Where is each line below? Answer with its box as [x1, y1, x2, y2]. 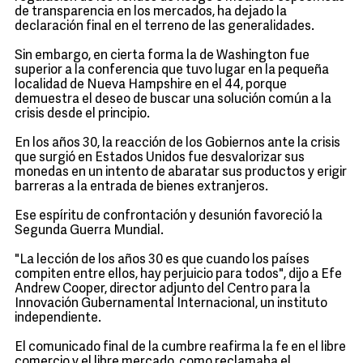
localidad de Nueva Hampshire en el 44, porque [15, 79, 287, 92]
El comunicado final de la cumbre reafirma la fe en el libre [15, 341, 346, 354]
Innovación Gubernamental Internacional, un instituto [15, 297, 327, 310]
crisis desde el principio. [15, 108, 150, 121]
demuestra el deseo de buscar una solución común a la [15, 93, 331, 106]
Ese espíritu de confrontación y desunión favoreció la [15, 210, 322, 223]
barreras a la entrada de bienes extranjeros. [15, 181, 268, 194]
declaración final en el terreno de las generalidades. [15, 20, 314, 33]
